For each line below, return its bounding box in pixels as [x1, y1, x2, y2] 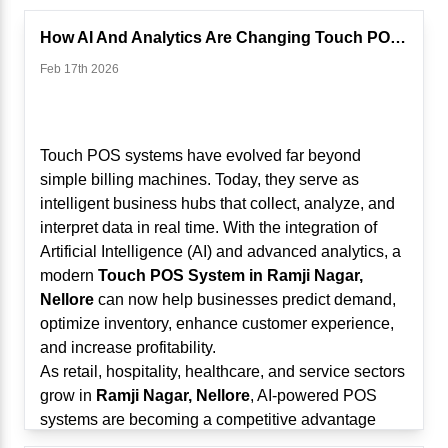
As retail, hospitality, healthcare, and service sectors [40, 363, 405, 380]
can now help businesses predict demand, [94, 291, 396, 308]
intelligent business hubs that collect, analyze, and [40, 195, 395, 212]
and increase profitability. [40, 339, 216, 356]
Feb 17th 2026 [40, 62, 119, 76]
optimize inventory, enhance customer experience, [40, 315, 394, 332]
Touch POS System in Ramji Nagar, [98, 267, 363, 284]
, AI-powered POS [250, 387, 377, 404]
